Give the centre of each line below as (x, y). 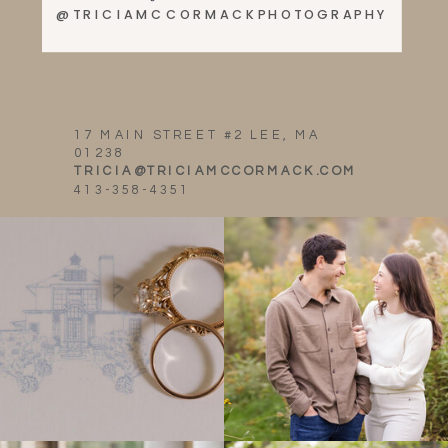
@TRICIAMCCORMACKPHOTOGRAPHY (222, 14)
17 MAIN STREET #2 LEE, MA (197, 135)
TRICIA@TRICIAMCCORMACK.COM (216, 171)
